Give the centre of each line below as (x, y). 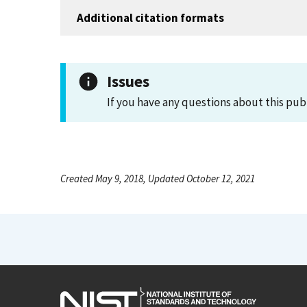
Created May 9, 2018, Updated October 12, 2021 (158, 179)
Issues (128, 81)
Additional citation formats (150, 17)
